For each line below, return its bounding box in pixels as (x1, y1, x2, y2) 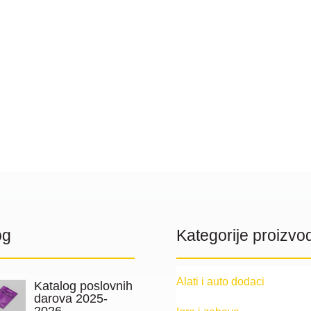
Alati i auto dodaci (176, 275, 264, 287)
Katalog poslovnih (33, 279, 133, 294)
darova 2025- (33, 292, 108, 306)
